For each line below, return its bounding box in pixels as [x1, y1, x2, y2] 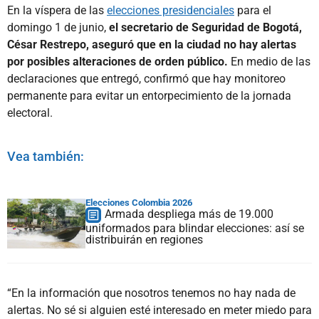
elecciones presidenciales [107, 3, 234, 17]
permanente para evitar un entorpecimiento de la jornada [7, 88, 291, 103]
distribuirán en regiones [85, 232, 203, 246]
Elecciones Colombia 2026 [85, 197, 192, 208]
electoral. [7, 105, 53, 120]
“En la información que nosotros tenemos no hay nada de [7, 286, 296, 300]
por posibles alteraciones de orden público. [7, 54, 228, 68]
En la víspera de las [7, 3, 107, 17]
